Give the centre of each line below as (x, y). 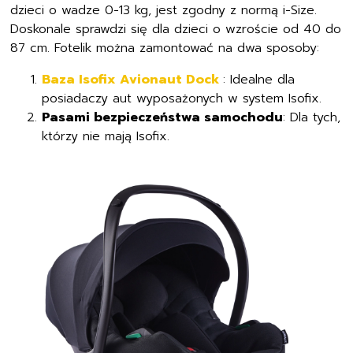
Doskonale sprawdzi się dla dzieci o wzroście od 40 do (176, 27)
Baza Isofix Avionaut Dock (133, 77)
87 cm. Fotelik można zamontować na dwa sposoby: (165, 46)
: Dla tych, (312, 115)
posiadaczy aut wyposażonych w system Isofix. (182, 96)
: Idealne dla (259, 77)
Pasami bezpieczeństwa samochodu (163, 115)
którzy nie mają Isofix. (106, 134)
